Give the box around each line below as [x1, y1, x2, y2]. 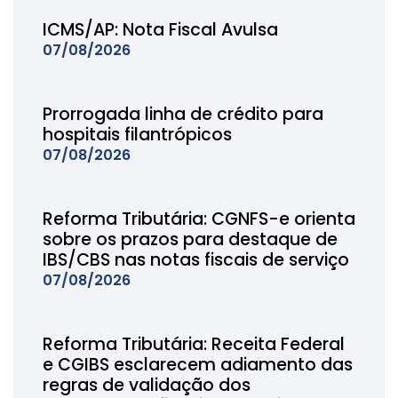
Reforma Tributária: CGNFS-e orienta [42, 207, 355, 231]
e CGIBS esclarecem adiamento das [42, 353, 353, 377]
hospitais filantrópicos [42, 123, 232, 147]
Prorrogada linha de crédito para [42, 102, 323, 126]
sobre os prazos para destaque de [42, 227, 338, 251]
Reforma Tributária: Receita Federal [42, 332, 345, 356]
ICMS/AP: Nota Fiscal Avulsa [42, 18, 278, 42]
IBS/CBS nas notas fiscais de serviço [42, 248, 349, 272]
